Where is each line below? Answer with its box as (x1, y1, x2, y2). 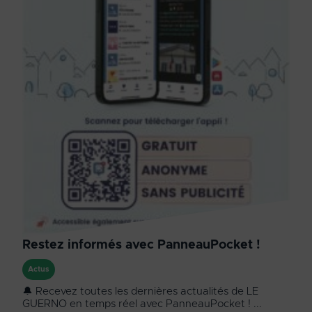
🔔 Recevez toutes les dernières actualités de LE (22, 286, 258, 297)
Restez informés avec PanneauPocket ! (22, 239, 260, 252)
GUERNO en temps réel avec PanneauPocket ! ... (22, 299, 262, 310)
